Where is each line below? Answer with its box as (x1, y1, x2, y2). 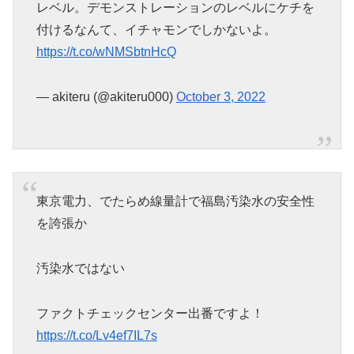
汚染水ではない (36, 261, 125, 275)
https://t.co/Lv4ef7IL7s (36, 328, 157, 342)
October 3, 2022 (175, 89, 265, 104)
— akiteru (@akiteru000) (36, 89, 176, 104)
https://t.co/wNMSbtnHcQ (36, 44, 176, 58)
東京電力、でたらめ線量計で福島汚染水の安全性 (36, 194, 314, 208)
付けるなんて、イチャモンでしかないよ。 (36, 22, 277, 36)
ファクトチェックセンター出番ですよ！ (36, 306, 264, 320)
